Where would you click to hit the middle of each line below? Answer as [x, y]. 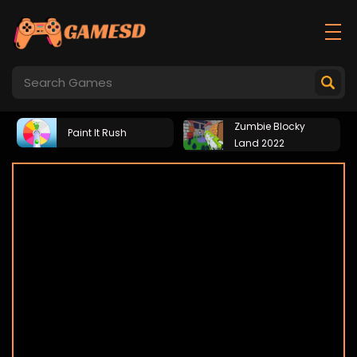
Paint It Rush [97, 133]
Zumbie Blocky [270, 126]
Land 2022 [259, 143]
